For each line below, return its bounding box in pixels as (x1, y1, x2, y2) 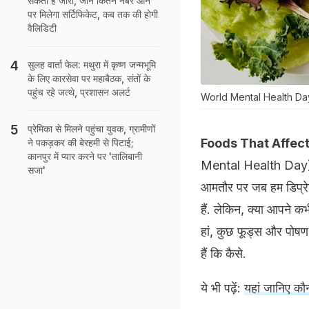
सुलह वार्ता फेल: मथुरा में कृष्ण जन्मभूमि (28, 59, 156, 70)
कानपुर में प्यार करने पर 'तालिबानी (28, 150, 142, 162)
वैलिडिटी (28, 22, 57, 34)
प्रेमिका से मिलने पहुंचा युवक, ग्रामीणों (28, 123, 155, 134)
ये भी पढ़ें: (201, 280, 244, 295)
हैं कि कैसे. (201, 246, 246, 261)
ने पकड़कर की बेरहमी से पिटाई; (28, 137, 134, 148)
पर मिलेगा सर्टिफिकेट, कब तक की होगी (28, 8, 158, 20)
